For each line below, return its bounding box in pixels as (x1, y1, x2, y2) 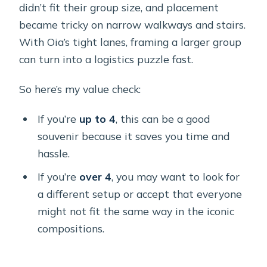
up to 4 (79, 112, 116, 126)
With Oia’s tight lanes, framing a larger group (19, 35, 242, 49)
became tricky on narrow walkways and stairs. (19, 18, 246, 32)
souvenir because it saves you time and (37, 129, 229, 143)
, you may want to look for (111, 169, 240, 183)
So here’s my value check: (19, 82, 141, 96)
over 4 (79, 169, 111, 183)
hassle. (37, 147, 70, 160)
